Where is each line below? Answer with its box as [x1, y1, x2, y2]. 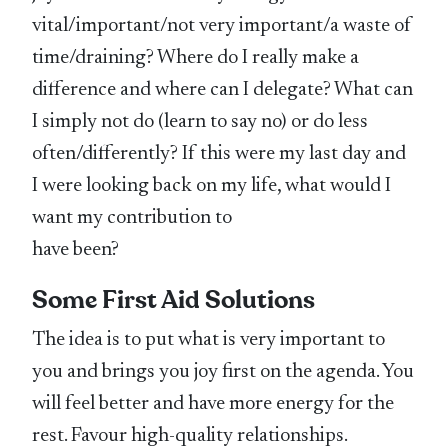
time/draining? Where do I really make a [32, 47, 360, 68]
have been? [32, 239, 120, 260]
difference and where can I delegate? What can [32, 79, 414, 100]
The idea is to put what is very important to [32, 329, 386, 350]
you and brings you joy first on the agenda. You [32, 361, 415, 382]
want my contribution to [32, 207, 233, 228]
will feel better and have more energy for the [32, 393, 395, 414]
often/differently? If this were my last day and [32, 143, 407, 164]
